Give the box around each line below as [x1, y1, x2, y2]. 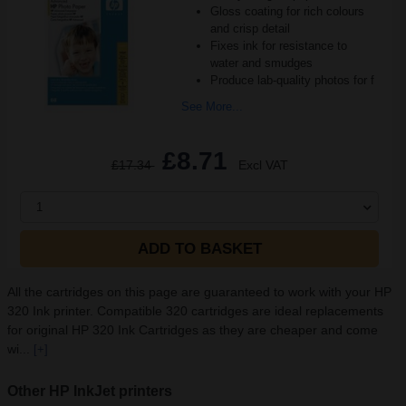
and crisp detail [209, 22, 290, 35]
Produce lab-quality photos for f [209, 73, 374, 87]
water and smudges [209, 56, 313, 70]
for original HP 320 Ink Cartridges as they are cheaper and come [7, 323, 378, 337]
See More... [180, 100, 243, 113]
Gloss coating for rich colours [209, 5, 364, 18]
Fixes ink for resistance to [209, 39, 347, 53]
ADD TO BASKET [137, 240, 262, 257]
